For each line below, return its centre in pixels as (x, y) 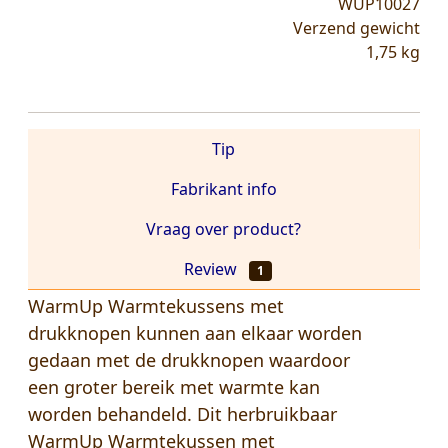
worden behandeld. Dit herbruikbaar (182, 414)
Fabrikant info (223, 189)
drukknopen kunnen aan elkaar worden (195, 333)
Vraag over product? (223, 229)
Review (213, 269)
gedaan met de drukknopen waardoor (189, 360)
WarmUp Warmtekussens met (156, 306)
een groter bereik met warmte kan (174, 387)
